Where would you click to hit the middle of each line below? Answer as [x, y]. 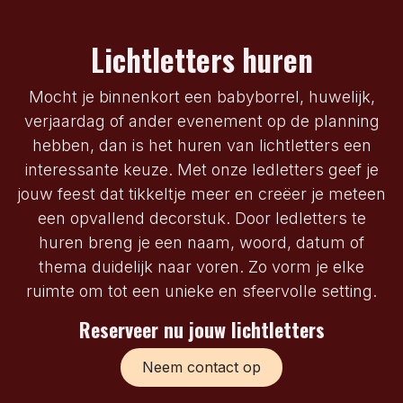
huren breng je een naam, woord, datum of [201, 243]
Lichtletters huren [201, 60]
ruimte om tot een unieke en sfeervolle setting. [201, 291]
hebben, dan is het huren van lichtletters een [201, 146]
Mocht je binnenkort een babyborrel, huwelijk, [201, 97]
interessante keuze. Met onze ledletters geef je [201, 170]
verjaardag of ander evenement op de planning [201, 121]
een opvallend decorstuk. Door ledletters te [201, 219]
